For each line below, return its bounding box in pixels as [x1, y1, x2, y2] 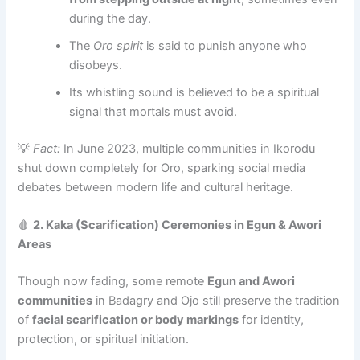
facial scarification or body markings [32, 313, 239, 328]
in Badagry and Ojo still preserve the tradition [92, 293, 341, 309]
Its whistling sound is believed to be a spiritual [69, 85, 320, 100]
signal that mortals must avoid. [69, 104, 238, 120]
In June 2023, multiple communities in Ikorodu [60, 141, 316, 156]
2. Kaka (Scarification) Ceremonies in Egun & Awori [33, 218, 322, 233]
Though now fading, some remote [18, 274, 208, 289]
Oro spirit [93, 39, 144, 54]
